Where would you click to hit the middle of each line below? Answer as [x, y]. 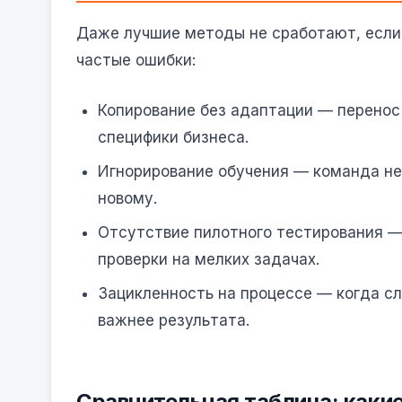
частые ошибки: [136, 61]
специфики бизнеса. [173, 137]
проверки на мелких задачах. [209, 259]
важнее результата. [174, 320]
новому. [127, 198]
